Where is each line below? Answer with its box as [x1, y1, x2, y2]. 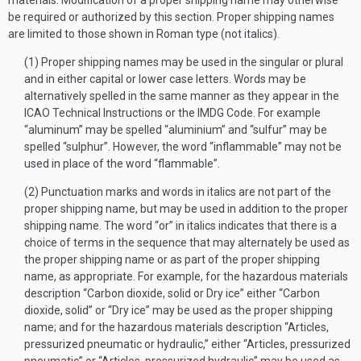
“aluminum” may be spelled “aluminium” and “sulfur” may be [24, 123, 327, 136]
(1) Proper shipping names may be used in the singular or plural [24, 56, 343, 68]
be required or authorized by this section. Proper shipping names [8, 10, 334, 23]
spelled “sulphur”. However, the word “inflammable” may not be [24, 140, 342, 153]
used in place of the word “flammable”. [24, 157, 220, 170]
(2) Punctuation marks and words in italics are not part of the [24, 185, 331, 198]
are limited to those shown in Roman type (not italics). [8, 27, 280, 40]
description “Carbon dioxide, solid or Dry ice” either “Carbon [24, 287, 320, 300]
